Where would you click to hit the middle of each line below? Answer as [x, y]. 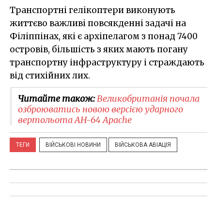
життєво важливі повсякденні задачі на [98, 23]
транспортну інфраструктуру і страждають [107, 62]
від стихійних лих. [50, 75]
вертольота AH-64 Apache [75, 120]
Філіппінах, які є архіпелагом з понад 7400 [104, 36]
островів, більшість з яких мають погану [99, 49]
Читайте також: [57, 98]
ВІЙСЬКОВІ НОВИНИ [73, 145]
